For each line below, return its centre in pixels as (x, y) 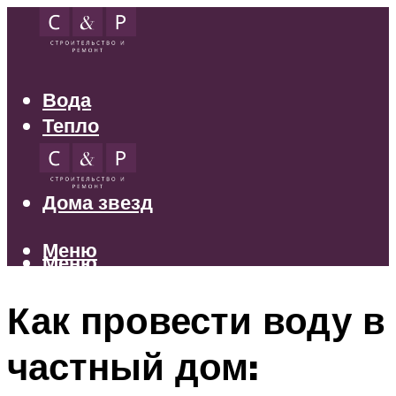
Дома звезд (98, 202)
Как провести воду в (196, 320)
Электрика (92, 151)
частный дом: (133, 366)
